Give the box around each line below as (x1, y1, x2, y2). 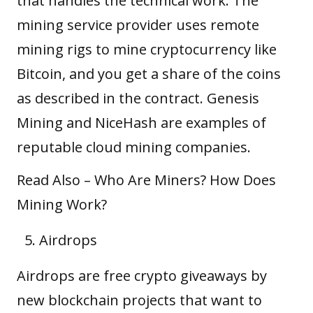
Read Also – (17, 170, 94, 189)
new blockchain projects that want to (17, 290, 262, 310)
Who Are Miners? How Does (94, 170, 276, 189)
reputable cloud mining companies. (17, 137, 254, 156)
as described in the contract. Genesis (17, 88, 259, 108)
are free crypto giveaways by (75, 265, 267, 285)
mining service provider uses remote (17, 15, 259, 34)
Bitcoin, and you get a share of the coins (17, 64, 281, 83)
